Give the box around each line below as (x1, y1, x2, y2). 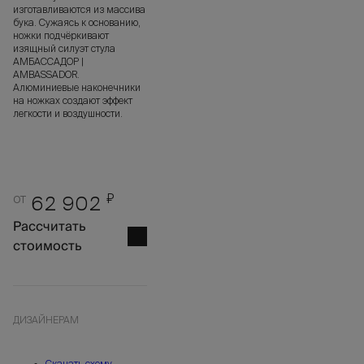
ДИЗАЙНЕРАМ (13, 314, 79, 326)
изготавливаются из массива (13, 4, 145, 15)
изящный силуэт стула (13, 43, 115, 54)
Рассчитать (13, 215, 85, 239)
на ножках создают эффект (13, 95, 132, 106)
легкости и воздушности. (13, 108, 123, 119)
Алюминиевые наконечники (13, 82, 141, 93)
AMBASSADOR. (13, 69, 80, 80)
